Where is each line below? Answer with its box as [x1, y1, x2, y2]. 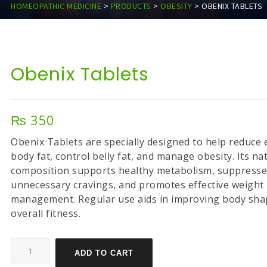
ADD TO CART [74, 249, 134, 257]
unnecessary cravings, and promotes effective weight [11, 178, 264, 191]
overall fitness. [11, 207, 81, 220]
